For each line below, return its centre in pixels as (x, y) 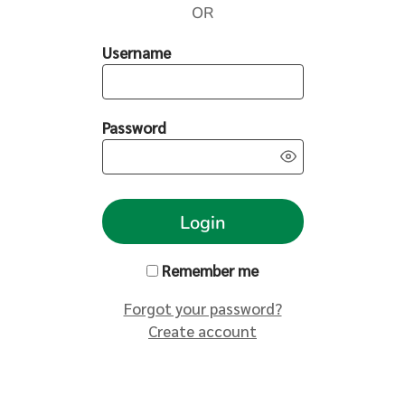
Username (136, 52)
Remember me (210, 270)
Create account (202, 330)
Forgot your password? (202, 308)
